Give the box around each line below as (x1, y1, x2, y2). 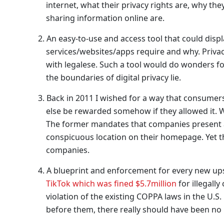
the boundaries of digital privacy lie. (46, 71, 181, 83)
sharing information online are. (46, 12, 164, 23)
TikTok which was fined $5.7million (46, 177, 176, 189)
